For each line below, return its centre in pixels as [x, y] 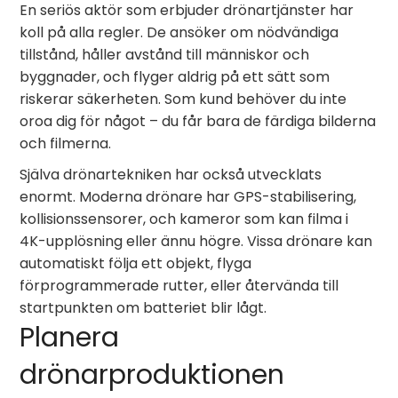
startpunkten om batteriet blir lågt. [143, 308]
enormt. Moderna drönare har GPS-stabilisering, [188, 197]
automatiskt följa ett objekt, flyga [136, 263]
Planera [70, 338]
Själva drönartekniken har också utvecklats [171, 175]
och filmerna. [66, 143]
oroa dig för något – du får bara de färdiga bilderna [198, 121]
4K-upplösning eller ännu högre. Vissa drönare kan [196, 241]
